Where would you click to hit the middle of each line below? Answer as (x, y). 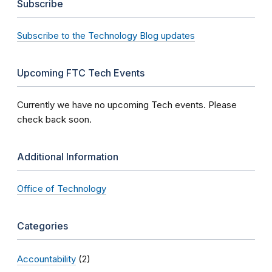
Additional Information (68, 157)
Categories (42, 226)
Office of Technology (62, 189)
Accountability (46, 259)
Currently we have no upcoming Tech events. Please (127, 105)
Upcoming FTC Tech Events (81, 73)
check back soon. (54, 120)
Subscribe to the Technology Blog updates (106, 36)
